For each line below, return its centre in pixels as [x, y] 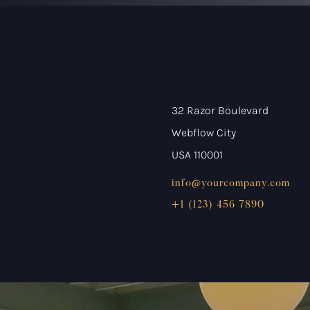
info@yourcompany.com [231, 184]
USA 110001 [197, 155]
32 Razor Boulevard [220, 111]
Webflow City [204, 133]
